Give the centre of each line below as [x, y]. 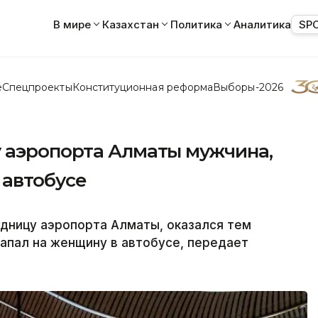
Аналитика [262, 24]
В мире [72, 24]
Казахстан [131, 24]
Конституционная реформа [143, 87]
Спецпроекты [37, 87]
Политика [196, 24]
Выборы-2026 [248, 87]
